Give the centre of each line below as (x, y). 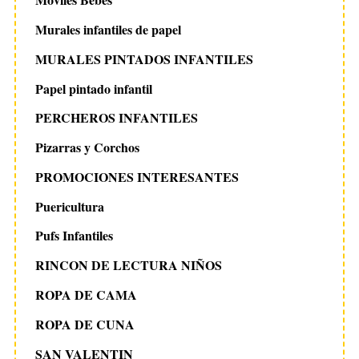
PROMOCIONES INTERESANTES (137, 176)
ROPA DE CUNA (85, 324)
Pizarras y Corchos (87, 147)
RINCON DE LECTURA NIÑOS (128, 265)
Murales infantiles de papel (108, 29)
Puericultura (69, 206)
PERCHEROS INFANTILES (116, 118)
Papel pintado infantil (93, 88)
